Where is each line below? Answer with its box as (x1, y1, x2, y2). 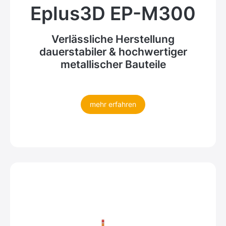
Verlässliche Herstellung (51, 32, 175, 45)
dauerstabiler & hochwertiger (39, 45, 187, 58)
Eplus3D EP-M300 (30, 2, 196, 25)
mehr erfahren (90, 99, 136, 108)
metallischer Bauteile (60, 58, 166, 71)
